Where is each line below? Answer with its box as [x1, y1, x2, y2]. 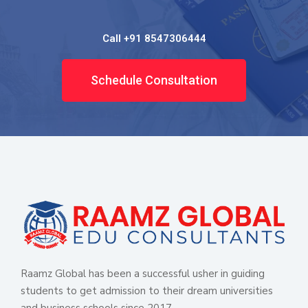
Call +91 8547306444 [102, 32, 206, 45]
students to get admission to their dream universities [21, 283, 273, 298]
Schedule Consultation [91, 73, 217, 88]
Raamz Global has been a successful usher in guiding [21, 266, 265, 280]
